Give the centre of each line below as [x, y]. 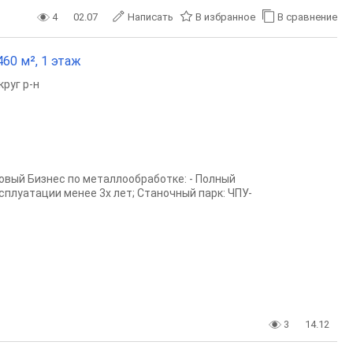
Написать [150, 17]
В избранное [225, 17]
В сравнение [307, 17]
